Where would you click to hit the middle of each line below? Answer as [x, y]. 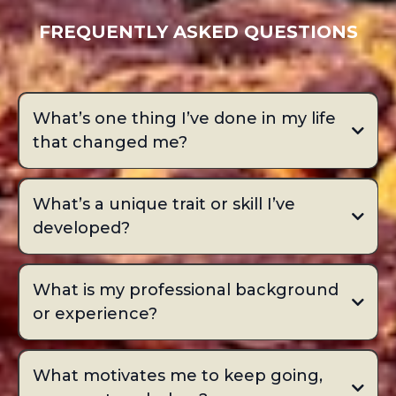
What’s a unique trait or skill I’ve [164, 204]
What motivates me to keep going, [177, 375]
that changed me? [110, 142]
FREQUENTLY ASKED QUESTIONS [198, 32]
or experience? [95, 313]
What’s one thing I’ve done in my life [184, 118]
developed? [81, 228]
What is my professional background [185, 289]
